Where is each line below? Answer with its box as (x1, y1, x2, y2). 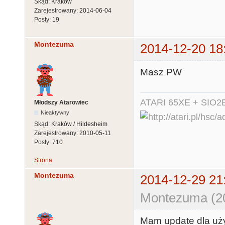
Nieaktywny (41, 109, 70, 116)
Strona (34, 156, 52, 164)
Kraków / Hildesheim (51, 120, 107, 128)
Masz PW (140, 66, 182, 77)
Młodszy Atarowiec (34, 98, 88, 106)
